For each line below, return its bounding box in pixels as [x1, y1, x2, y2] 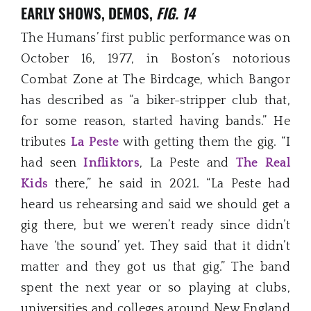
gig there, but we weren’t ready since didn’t [21, 219, 290, 233]
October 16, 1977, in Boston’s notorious [21, 52, 290, 67]
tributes [21, 135, 71, 150]
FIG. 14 [156, 1, 195, 24]
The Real [235, 156, 290, 171]
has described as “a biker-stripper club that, [21, 94, 290, 108]
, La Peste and [140, 156, 236, 171]
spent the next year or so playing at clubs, [21, 281, 290, 296]
